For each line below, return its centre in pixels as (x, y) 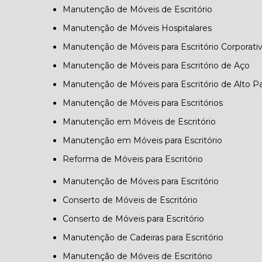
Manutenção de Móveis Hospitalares (142, 28)
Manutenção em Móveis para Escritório (147, 140)
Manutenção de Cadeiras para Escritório (147, 237)
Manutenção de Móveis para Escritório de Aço (161, 65)
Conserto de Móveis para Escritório (137, 219)
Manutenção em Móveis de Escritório (144, 122)
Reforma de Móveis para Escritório (136, 159)
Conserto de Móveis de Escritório (133, 200)
